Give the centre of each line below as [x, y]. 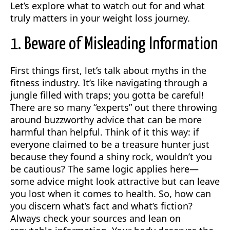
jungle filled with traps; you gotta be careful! [107, 95]
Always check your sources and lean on [95, 218]
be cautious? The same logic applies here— [104, 169]
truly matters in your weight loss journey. [100, 18]
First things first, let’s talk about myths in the [108, 70]
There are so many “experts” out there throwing [114, 107]
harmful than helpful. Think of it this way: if [104, 132]
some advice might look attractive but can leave [115, 181]
